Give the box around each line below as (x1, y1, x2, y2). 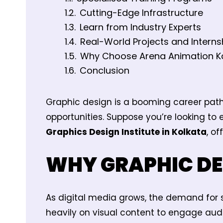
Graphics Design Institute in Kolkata (46, 125, 207, 138)
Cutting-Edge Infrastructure (80, 6, 203, 19)
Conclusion (80, 64, 129, 77)
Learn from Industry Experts (80, 20, 201, 33)
